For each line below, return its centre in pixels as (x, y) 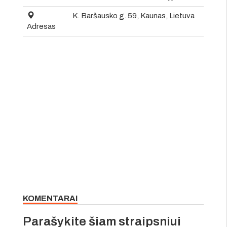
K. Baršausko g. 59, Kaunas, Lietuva (134, 15)
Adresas (41, 26)
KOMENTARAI (50, 198)
